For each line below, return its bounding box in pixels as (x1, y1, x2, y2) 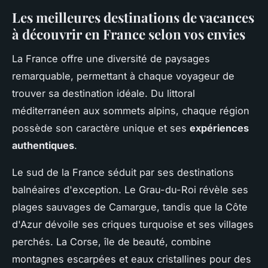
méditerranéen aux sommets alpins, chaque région (12, 105, 249, 117)
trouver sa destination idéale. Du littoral (12, 87, 195, 100)
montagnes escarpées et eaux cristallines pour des (12, 253, 251, 266)
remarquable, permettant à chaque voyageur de (12, 70, 234, 83)
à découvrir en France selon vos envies (12, 25, 245, 44)
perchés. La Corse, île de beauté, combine (12, 236, 211, 248)
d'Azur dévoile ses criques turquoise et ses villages (12, 218, 254, 231)
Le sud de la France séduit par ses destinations (12, 166, 234, 179)
